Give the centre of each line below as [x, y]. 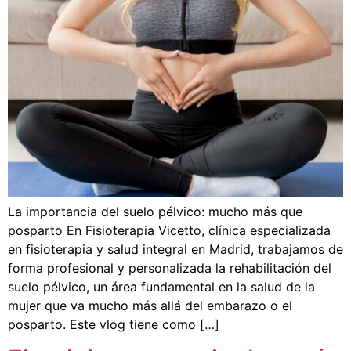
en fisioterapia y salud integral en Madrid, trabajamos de [175, 249]
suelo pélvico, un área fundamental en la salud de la [161, 287]
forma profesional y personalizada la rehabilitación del [170, 268]
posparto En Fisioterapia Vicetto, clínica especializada [169, 230]
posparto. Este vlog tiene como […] [114, 324]
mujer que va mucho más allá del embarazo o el [150, 306]
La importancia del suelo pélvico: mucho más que [155, 212]
